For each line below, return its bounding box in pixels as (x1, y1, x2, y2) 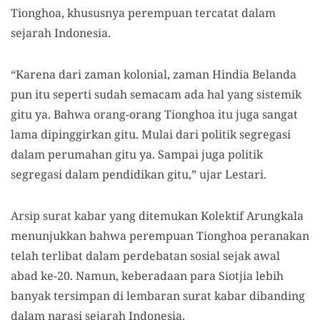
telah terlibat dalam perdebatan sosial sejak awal (11, 248, 280, 264)
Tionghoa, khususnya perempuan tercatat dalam (11, 5, 276, 21)
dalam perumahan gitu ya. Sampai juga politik (11, 146, 263, 162)
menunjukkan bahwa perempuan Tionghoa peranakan (11, 228, 309, 244)
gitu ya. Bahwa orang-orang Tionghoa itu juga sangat (11, 106, 298, 122)
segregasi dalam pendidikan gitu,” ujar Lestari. (11, 166, 266, 182)
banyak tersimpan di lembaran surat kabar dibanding (11, 288, 305, 304)
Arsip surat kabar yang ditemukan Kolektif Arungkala (11, 208, 304, 224)
